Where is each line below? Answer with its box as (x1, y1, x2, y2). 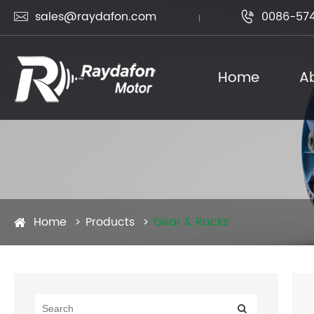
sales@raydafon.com (35, 8, 156, 26)
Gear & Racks (153, 213, 228, 231)
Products (86, 213, 135, 231)
